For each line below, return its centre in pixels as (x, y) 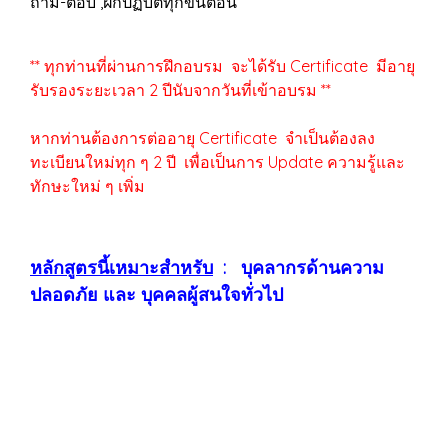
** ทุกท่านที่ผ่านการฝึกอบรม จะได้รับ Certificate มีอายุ (222, 66)
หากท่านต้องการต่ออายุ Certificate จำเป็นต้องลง (202, 138)
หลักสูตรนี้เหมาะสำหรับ (121, 267)
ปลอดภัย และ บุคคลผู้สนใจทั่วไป (156, 294)
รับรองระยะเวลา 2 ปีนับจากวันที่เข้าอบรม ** (180, 90)
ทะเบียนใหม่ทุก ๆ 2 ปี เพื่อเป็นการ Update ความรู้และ (217, 162)
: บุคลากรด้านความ (298, 267)
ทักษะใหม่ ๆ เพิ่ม (87, 186)
